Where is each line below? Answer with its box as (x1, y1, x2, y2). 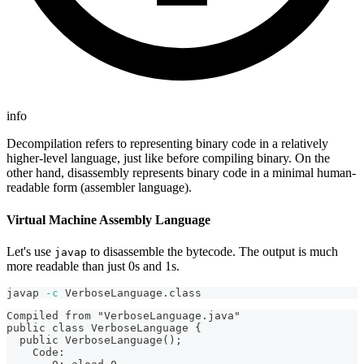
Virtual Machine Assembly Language (6, 212, 210, 227)
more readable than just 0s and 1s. (6, 258, 180, 273)
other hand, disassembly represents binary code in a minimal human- (6, 166, 356, 180)
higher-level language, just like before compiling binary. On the (6, 151, 330, 166)
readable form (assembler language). (6, 180, 192, 195)
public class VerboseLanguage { (6, 321, 201, 334)
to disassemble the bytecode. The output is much (87, 244, 338, 258)
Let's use (6, 244, 54, 258)
